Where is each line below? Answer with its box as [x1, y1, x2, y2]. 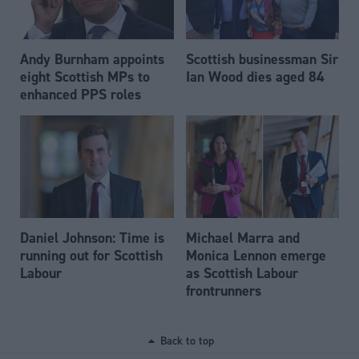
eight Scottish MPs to [20, 67, 150, 87]
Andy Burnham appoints [20, 50, 164, 69]
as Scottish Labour [185, 263, 298, 282]
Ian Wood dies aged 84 [185, 67, 325, 87]
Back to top [159, 333, 214, 348]
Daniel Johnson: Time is [20, 228, 164, 247]
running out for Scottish [20, 245, 163, 264]
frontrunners [185, 280, 261, 300]
